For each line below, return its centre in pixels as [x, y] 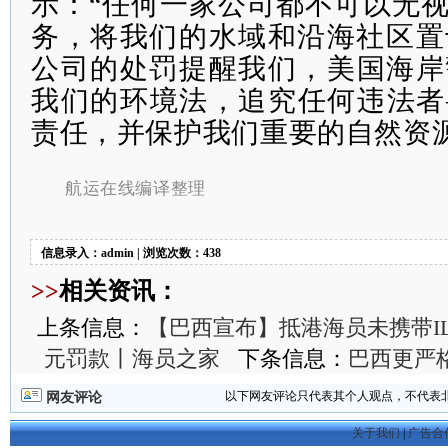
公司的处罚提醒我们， [179, 68]
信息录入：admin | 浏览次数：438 [131, 253]
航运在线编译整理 [135, 188]
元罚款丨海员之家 [132, 358]
